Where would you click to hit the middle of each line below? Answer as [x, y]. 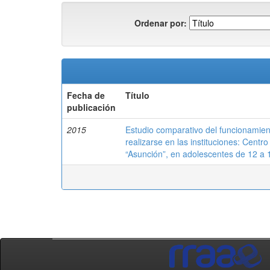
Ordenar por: [161, 23]
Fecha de [86, 95]
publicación [91, 107]
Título [137, 95]
